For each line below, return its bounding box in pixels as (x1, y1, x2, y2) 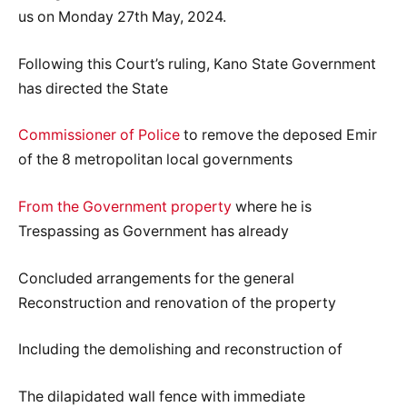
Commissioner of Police (18, 126, 180, 144)
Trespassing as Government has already (18, 222, 289, 240)
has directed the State (18, 79, 168, 97)
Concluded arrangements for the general (18, 269, 294, 287)
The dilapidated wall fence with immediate (18, 387, 305, 405)
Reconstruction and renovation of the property (18, 293, 336, 312)
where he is (232, 197, 312, 215)
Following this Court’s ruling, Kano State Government (18, 55, 376, 73)
